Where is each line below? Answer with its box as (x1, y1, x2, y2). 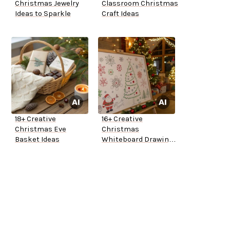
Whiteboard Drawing (102, 135, 173, 144)
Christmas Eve (15, 125, 66, 134)
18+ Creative (15, 114, 56, 124)
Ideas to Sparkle (15, 9, 71, 18)
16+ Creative (102, 114, 143, 124)
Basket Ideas (15, 135, 60, 144)
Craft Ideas (102, 9, 139, 18)
